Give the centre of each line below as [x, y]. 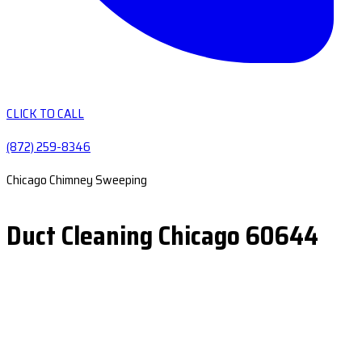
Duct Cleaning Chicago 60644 [162, 236]
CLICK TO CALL [45, 114]
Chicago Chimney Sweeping [77, 180]
